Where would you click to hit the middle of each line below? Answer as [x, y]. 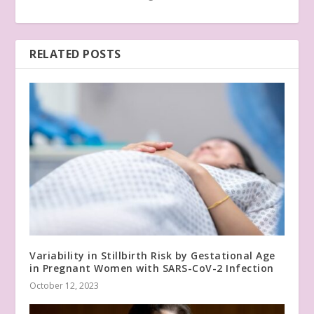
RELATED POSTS [75, 54]
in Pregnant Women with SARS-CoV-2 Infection [152, 268]
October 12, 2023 [64, 285]
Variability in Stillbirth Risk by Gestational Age [152, 255]
